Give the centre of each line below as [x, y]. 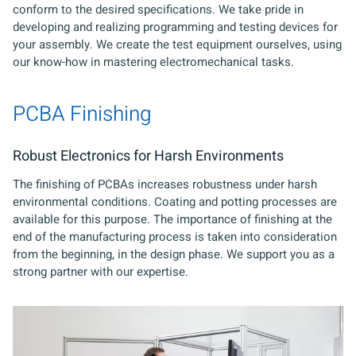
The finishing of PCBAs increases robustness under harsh [165, 184]
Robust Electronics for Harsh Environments [148, 156]
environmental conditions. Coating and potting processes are [175, 201]
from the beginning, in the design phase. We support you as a [174, 254]
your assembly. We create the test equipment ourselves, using [177, 44]
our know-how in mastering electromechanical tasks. [153, 62]
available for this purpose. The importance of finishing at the [172, 219]
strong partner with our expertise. [101, 271]
